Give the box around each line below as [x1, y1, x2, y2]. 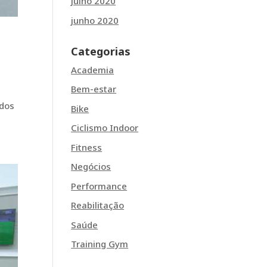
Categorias [71, 44, 131, 58]
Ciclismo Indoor [71, 122, 139, 133]
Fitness [71, 141, 103, 153]
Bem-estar [71, 83, 117, 95]
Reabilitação [71, 199, 125, 211]
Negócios [71, 160, 111, 172]
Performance [71, 179, 128, 192]
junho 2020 [71, 14, 119, 26]
